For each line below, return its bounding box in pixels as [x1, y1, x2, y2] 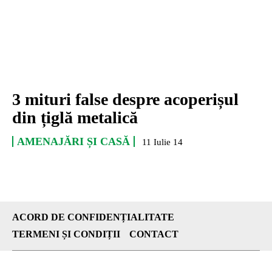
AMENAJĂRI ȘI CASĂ [17, 135, 130, 148]
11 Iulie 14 [142, 137, 183, 148]
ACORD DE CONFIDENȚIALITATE [12, 212, 174, 223]
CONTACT [129, 229, 178, 240]
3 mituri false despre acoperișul [12, 90, 239, 109]
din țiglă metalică [12, 108, 138, 127]
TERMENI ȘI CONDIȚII [12, 229, 120, 240]
